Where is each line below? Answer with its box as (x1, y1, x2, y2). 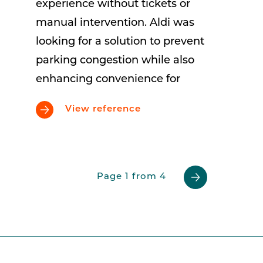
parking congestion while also (35, 55, 194, 66)
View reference (65, 105, 141, 114)
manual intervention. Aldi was (35, 17, 194, 29)
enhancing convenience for (35, 73, 180, 85)
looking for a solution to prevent (35, 36, 204, 48)
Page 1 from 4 (97, 173, 166, 182)
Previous (66, 178, 110, 187)
